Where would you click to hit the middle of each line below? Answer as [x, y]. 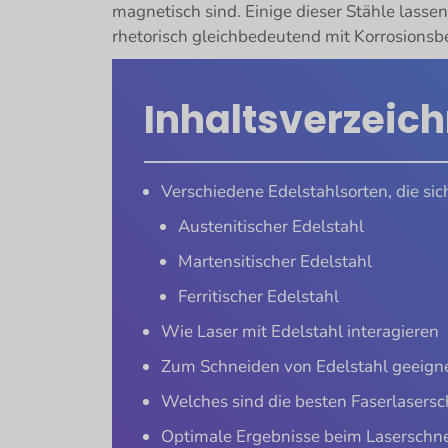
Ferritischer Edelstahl [258, 297]
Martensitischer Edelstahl [275, 262]
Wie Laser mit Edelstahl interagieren [300, 332]
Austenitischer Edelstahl [271, 227]
